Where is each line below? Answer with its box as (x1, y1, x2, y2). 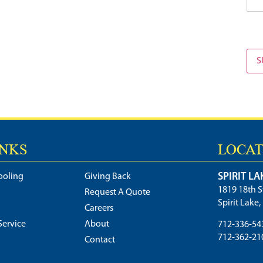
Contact (85, 235, 116, 245)
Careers (85, 204, 114, 214)
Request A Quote (85, 188, 151, 198)
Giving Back (85, 172, 131, 182)
